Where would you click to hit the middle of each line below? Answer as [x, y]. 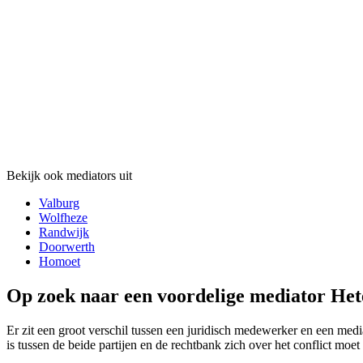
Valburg [59, 203]
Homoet [60, 262]
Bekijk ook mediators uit [69, 176]
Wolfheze [63, 218]
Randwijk [64, 233]
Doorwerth [67, 247]
